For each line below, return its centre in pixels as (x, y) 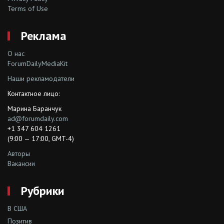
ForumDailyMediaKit (37, 63)
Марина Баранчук (34, 108)
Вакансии (21, 163)
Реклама (44, 36)
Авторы (19, 153)
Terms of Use (28, 8)
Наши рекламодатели (41, 78)
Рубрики (43, 191)
